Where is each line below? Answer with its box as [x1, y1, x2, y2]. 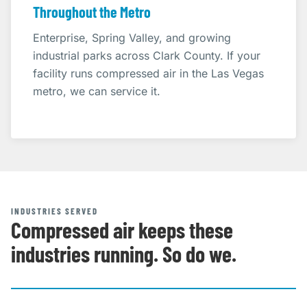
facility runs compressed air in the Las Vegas [33, 66, 264, 80]
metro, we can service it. [33, 84, 160, 98]
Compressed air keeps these [11, 217, 233, 243]
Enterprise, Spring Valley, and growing [33, 31, 231, 45]
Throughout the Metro [33, 3, 151, 21]
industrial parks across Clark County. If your [33, 49, 260, 62]
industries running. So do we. [11, 241, 236, 267]
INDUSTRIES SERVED [11, 206, 99, 217]
